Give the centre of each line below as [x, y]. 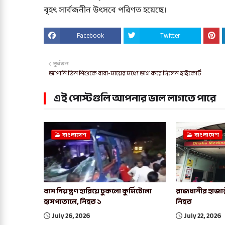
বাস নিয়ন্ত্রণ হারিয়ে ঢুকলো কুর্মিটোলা [98, 191]
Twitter [170, 36]
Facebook [90, 36]
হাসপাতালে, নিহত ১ [73, 202]
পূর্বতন [61, 64]
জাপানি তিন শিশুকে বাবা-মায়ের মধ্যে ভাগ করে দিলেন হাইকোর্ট [125, 74]
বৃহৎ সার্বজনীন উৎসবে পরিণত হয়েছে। [105, 11]
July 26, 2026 [71, 216]
